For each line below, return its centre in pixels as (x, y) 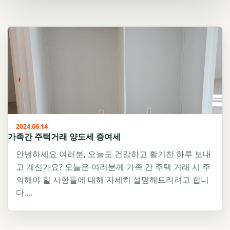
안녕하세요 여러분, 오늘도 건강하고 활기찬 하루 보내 (113, 154)
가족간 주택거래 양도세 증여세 (64, 137)
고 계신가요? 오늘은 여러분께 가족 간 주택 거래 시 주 (113, 167)
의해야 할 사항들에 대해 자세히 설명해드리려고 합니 (112, 180)
